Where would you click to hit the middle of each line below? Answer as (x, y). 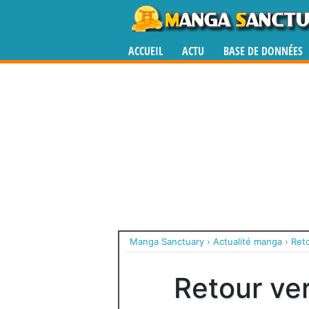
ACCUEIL (146, 51)
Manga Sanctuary (167, 241)
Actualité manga (248, 241)
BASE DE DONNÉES (263, 51)
